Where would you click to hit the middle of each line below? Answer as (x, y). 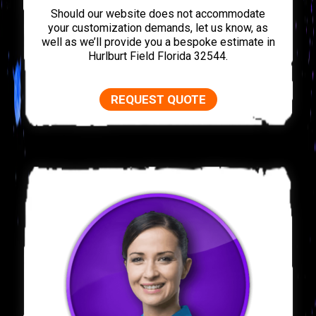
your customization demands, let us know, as (158, 28)
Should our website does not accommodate (158, 13)
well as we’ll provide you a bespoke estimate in (158, 42)
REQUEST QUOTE (158, 99)
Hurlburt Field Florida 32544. (158, 56)
